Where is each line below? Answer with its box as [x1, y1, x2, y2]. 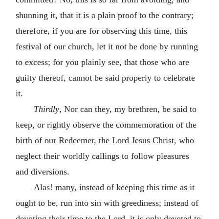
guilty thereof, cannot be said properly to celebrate [16, 72, 195, 83]
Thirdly [33, 104, 59, 114]
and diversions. [16, 166, 69, 176]
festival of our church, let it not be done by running [16, 41, 198, 51]
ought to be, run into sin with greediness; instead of [16, 197, 198, 208]
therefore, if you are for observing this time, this [16, 25, 187, 36]
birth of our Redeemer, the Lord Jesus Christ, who [16, 135, 194, 145]
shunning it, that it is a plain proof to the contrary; [16, 10, 194, 20]
